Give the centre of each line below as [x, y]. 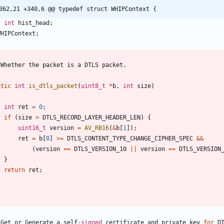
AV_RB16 [97, 128]
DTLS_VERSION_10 [100, 149]
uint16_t [32, 128]
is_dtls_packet [53, 86]
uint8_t [93, 86]
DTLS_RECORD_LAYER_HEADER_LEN [91, 118]
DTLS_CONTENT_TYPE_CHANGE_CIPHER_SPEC [130, 139]
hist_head [34, 23]
